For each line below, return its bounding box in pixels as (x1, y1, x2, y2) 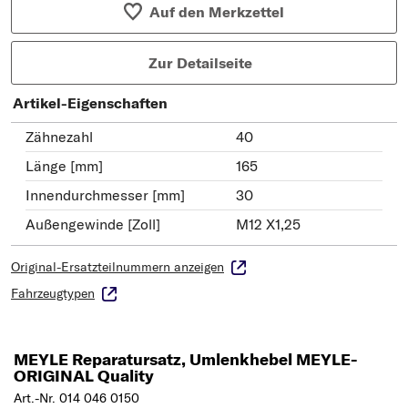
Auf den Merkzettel (149, 2, 285, 21)
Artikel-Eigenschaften (13, 93, 168, 112)
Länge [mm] (25, 156, 103, 175)
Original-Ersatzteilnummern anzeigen (11, 258, 224, 275)
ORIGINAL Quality (14, 364, 154, 386)
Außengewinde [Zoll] (25, 214, 160, 233)
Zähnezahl (25, 127, 93, 146)
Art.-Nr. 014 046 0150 (14, 389, 139, 406)
